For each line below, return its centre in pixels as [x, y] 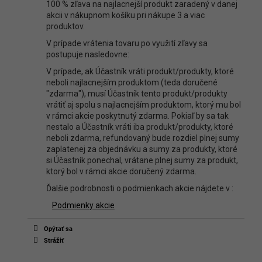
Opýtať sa [58, 229]
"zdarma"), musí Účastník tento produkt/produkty [137, 94]
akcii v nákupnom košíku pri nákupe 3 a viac [125, 15]
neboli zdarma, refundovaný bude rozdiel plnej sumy [142, 138]
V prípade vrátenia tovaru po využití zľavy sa [127, 44]
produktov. [65, 27]
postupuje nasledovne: [87, 55]
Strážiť [54, 241]
